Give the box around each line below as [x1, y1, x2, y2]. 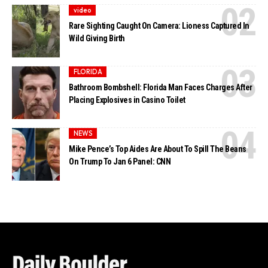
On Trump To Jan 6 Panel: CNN [69, 157, 171, 167]
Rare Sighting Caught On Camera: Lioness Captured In [69, 21, 249, 31]
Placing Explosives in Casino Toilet [69, 95, 185, 105]
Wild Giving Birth [69, 33, 125, 44]
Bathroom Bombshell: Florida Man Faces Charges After [69, 83, 252, 93]
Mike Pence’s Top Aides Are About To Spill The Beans [69, 144, 246, 154]
